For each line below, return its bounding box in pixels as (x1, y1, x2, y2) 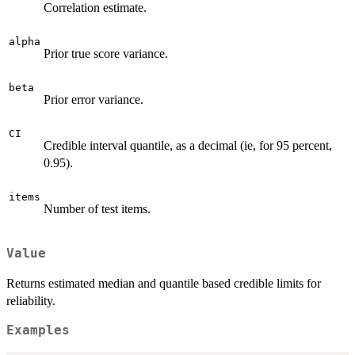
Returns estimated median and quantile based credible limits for (6, 277, 321, 291)
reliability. (6, 294, 55, 308)
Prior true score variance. (44, 47, 168, 61)
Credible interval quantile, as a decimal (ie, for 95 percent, (44, 139, 332, 153)
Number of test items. (44, 202, 151, 216)
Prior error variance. (44, 93, 143, 107)
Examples (6, 323, 70, 338)
